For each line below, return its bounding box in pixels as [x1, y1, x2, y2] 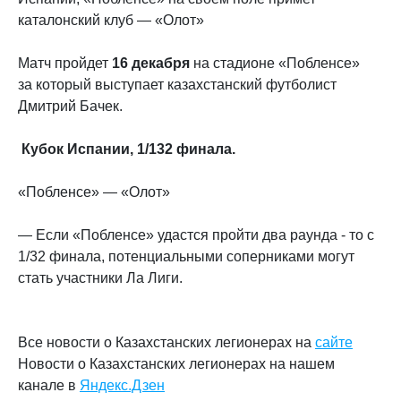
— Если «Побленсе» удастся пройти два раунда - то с [18, 226, 374, 243]
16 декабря [112, 55, 190, 71]
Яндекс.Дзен [80, 377, 165, 393]
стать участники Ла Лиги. [18, 269, 183, 286]
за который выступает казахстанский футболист [18, 76, 337, 92]
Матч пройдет [18, 55, 112, 71]
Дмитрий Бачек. [18, 98, 123, 114]
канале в [18, 377, 80, 393]
